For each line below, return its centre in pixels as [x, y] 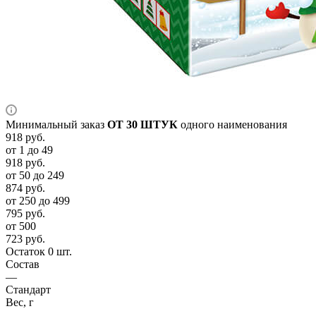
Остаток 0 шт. [39, 251]
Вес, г [20, 302]
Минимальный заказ [56, 124]
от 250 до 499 [38, 200]
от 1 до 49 [29, 150]
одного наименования [232, 124]
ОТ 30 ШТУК [142, 124]
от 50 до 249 [35, 175]
